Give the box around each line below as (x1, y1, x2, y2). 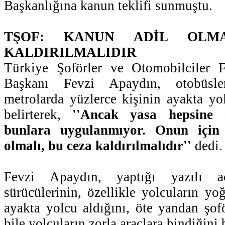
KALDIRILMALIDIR (4, 44, 137, 60)
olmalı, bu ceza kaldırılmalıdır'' (4, 138, 191, 153)
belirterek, (4, 106, 73, 122)
